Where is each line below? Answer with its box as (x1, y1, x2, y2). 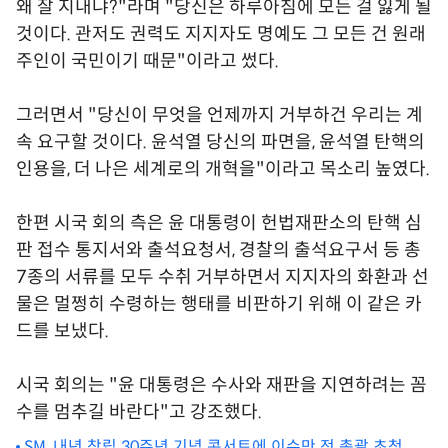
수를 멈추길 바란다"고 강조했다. (16, 400, 262, 423)
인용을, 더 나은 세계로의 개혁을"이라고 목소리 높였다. (16, 157, 430, 180)
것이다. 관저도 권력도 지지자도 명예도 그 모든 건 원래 (16, 22, 426, 45)
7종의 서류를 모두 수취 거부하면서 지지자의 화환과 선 (16, 265, 429, 288)
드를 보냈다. (16, 319, 109, 342)
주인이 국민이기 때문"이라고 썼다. (16, 49, 279, 72)
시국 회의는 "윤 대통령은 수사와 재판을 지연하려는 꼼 (16, 373, 427, 396)
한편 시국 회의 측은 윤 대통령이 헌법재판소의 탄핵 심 (16, 211, 422, 234)
